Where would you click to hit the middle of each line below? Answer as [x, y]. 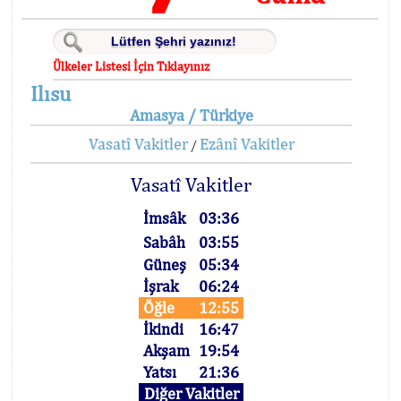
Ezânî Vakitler [247, 144]
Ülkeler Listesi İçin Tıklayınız [132, 66]
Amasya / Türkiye [191, 115]
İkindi [164, 329]
